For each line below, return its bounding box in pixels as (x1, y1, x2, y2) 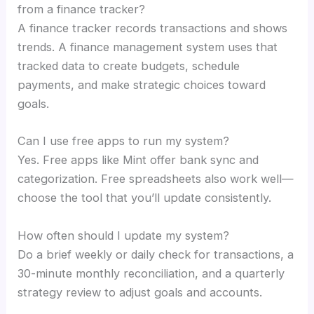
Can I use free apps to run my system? (18, 134, 230, 149)
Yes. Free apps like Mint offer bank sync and (18, 153, 259, 168)
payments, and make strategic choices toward (18, 78, 266, 93)
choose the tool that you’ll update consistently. (18, 191, 272, 205)
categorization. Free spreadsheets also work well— (18, 172, 294, 186)
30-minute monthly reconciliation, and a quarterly (18, 266, 285, 280)
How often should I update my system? (18, 228, 230, 243)
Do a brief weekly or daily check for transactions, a (18, 247, 294, 261)
